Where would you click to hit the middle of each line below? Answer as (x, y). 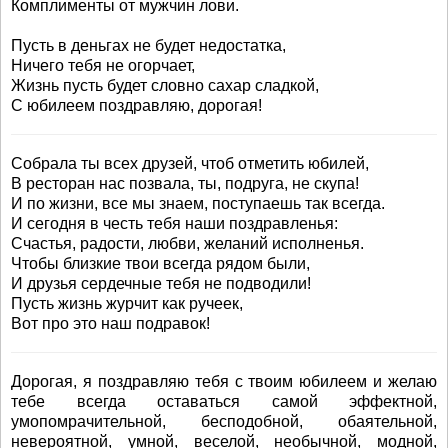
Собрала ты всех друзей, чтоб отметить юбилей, (190, 163)
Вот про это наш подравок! (110, 323)
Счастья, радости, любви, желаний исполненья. (187, 243)
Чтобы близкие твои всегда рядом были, (160, 263)
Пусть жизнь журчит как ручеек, (127, 303)
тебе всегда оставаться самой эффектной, (224, 401)
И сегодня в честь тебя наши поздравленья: (174, 223)
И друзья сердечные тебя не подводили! (161, 283)
